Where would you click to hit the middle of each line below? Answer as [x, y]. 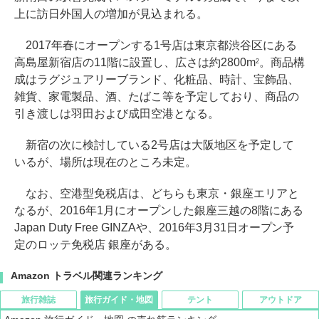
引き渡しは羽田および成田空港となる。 [117, 114]
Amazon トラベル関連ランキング [87, 276]
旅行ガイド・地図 [119, 300]
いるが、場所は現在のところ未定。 [105, 162]
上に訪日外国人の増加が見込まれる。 [111, 14]
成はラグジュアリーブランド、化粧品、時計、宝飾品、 [157, 80]
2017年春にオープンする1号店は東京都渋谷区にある [156, 46]
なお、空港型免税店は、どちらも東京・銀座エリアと [157, 194]
